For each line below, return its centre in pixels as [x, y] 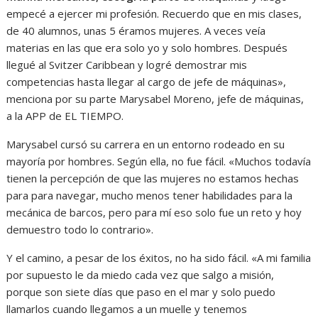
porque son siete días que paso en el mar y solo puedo [141, 292]
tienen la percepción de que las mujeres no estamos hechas [153, 179]
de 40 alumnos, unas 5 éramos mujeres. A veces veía [136, 31]
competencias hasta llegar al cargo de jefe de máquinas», [147, 82]
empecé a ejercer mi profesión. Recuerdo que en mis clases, [154, 14]
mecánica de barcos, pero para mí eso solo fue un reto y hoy [154, 213]
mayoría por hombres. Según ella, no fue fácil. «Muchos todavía [159, 161]
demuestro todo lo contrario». [80, 230]
